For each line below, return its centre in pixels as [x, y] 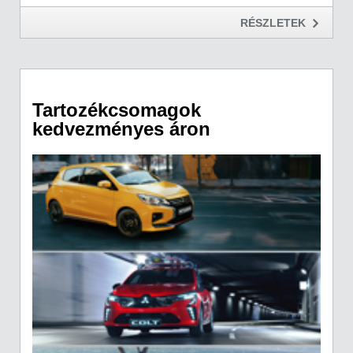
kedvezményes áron [121, 129]
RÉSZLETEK [273, 22]
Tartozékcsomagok [117, 110]
